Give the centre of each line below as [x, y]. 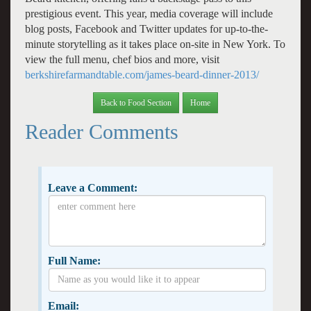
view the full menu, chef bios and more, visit [122, 59]
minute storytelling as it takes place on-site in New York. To [155, 44]
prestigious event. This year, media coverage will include [149, 13]
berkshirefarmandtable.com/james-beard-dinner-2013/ [142, 74]
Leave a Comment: [92, 187]
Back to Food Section [136, 102]
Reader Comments [101, 131]
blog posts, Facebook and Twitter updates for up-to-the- [146, 28]
